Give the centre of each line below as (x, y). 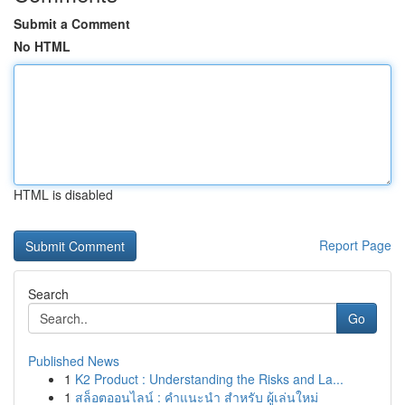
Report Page (355, 245)
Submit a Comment (72, 24)
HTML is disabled (63, 194)
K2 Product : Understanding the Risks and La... (209, 379)
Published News (74, 361)
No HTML (42, 46)
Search (48, 294)
